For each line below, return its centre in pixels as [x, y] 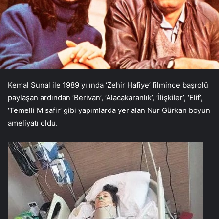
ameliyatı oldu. [33, 123]
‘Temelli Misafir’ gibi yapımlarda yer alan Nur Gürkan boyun [109, 110]
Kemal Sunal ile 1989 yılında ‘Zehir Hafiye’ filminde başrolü [108, 85]
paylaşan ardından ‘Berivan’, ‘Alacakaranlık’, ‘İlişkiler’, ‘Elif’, [105, 98]
